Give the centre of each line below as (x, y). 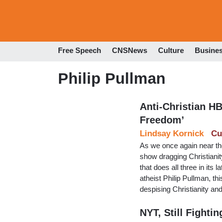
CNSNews (130, 51)
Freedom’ (162, 120)
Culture (171, 51)
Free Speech (80, 51)
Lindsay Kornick (172, 133)
